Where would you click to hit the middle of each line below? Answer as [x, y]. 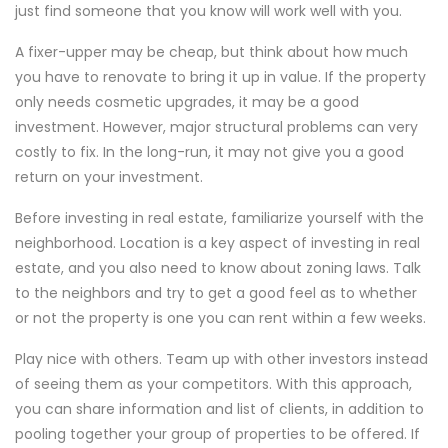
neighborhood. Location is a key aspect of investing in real [217, 243]
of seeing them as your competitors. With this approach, [213, 384]
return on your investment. [109, 177]
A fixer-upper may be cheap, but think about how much [211, 52]
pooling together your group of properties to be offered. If [217, 434]
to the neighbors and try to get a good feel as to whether [216, 293]
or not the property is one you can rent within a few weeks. [220, 318]
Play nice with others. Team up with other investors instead [221, 359]
